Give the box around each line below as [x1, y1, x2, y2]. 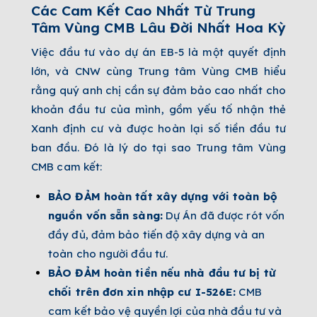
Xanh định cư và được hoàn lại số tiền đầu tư [31, 122, 286, 136]
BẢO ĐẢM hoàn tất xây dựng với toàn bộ [48, 190, 277, 204]
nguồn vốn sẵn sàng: [48, 209, 163, 223]
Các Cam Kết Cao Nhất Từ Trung [31, 2, 255, 20]
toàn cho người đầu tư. [48, 247, 168, 261]
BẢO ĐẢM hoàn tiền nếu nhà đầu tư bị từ [48, 266, 276, 280]
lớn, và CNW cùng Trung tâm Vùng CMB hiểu [31, 64, 286, 79]
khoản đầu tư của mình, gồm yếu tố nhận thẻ [31, 103, 286, 117]
